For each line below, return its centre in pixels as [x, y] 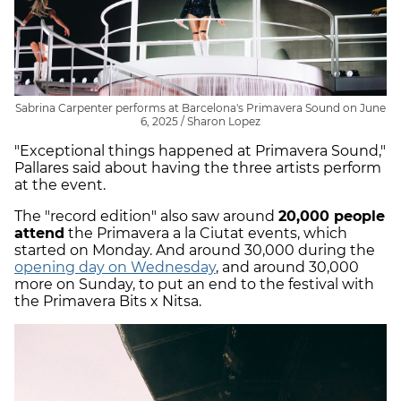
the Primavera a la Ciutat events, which [206, 233]
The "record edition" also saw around [146, 216]
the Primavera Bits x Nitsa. [108, 301]
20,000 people [332, 216]
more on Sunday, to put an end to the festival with [194, 284]
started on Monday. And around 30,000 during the [195, 250]
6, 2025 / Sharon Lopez [200, 121]
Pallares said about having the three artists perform [198, 168]
